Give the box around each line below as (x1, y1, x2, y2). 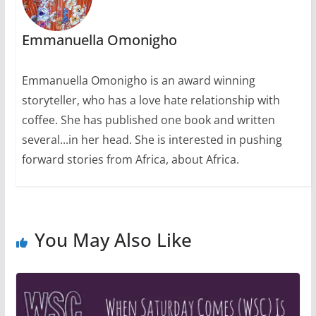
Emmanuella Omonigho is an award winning (21, 73, 255, 89)
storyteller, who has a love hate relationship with (21, 92, 280, 109)
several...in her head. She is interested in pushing (21, 132, 282, 148)
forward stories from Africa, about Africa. (21, 152, 239, 168)
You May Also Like (34, 227, 192, 253)
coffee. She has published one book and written (21, 112, 275, 128)
